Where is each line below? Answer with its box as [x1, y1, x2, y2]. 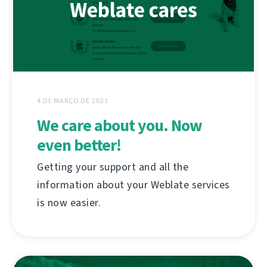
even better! [37, 133, 121, 156]
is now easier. [37, 195, 101, 210]
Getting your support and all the [37, 159, 188, 174]
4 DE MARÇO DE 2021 [37, 95, 108, 105]
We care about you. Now [37, 114, 202, 136]
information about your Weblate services [37, 177, 230, 192]
